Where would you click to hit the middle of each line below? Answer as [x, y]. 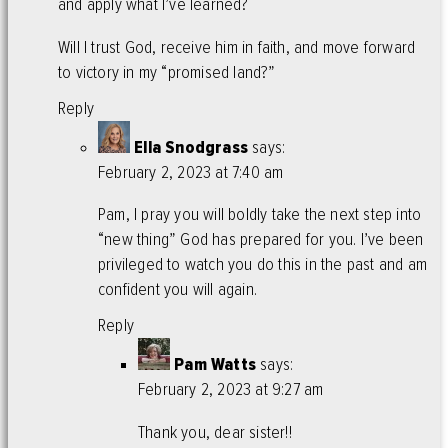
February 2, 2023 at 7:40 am [191, 172]
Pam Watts [215, 365]
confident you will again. [177, 290]
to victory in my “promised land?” [167, 72]
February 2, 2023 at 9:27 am [231, 390]
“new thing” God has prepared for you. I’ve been [261, 240]
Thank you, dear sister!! [215, 432]
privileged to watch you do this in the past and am [263, 265]
